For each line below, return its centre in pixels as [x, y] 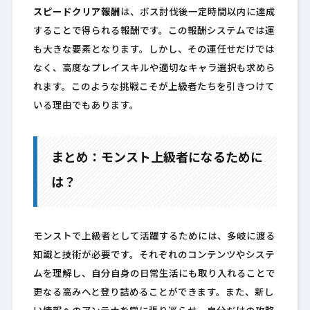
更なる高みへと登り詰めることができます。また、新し [153, 293]
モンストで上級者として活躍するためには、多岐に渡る [154, 237]
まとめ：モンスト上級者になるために [157, 159]
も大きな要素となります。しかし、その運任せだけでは [154, 51]
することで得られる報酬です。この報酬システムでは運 [154, 32]
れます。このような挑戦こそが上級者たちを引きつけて [154, 88]
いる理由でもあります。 [86, 107]
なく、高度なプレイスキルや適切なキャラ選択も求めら [154, 69]
